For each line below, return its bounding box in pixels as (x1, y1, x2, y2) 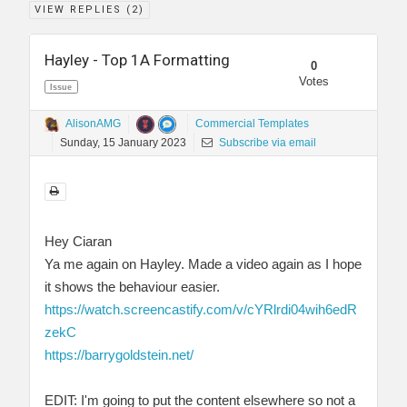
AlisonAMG (65, 117, 121, 131)
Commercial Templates (195, 117, 309, 131)
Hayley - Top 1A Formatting (45, 51, 230, 70)
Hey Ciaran (45, 233, 112, 249)
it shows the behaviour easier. (45, 278, 220, 294)
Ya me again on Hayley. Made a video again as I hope (45, 255, 362, 272)
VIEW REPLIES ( (35, 3, 132, 15)
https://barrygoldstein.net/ (45, 346, 194, 362)
